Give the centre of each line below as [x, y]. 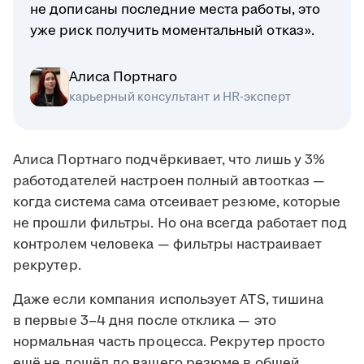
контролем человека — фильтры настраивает [168, 245]
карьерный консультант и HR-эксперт [180, 97]
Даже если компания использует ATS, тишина [169, 300]
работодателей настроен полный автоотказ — [169, 182]
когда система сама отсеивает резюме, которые [177, 203]
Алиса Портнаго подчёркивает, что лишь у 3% [169, 160]
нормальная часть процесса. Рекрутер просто [169, 342]
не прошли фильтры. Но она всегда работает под [180, 224]
